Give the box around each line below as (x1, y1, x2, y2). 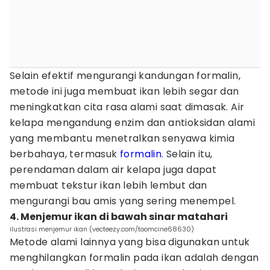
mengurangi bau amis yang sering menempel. (10, 194, 236, 208)
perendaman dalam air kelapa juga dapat (10, 163, 217, 177)
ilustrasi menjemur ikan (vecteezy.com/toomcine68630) (10, 224, 194, 234)
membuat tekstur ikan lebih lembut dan (10, 178, 207, 192)
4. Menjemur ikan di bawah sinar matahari (10, 210, 228, 224)
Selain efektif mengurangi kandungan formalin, (10, 69, 240, 83)
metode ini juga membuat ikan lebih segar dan (10, 84, 239, 98)
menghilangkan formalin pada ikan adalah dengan (10, 251, 259, 265)
